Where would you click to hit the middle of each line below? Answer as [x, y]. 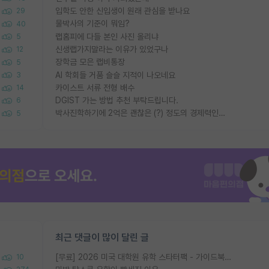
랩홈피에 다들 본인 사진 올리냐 [107, 36]
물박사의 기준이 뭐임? [92, 24]
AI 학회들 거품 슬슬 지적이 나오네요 [115, 75]
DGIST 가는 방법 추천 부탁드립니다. [117, 101]
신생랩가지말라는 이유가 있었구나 [112, 49]
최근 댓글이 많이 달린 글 [102, 237]
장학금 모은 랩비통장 [90, 62]
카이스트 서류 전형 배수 [95, 87]
